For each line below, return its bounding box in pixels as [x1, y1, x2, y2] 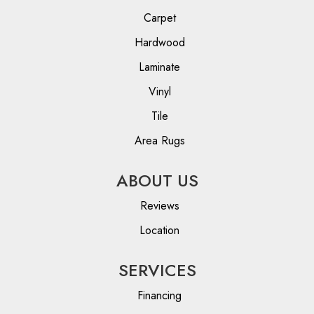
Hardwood [134, 34, 185, 51]
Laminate [139, 59, 180, 76]
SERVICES [118, 258, 196, 283]
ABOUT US [116, 168, 198, 193]
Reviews [139, 198, 179, 214]
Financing [137, 287, 182, 304]
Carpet [143, 10, 176, 27]
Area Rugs [134, 132, 185, 149]
